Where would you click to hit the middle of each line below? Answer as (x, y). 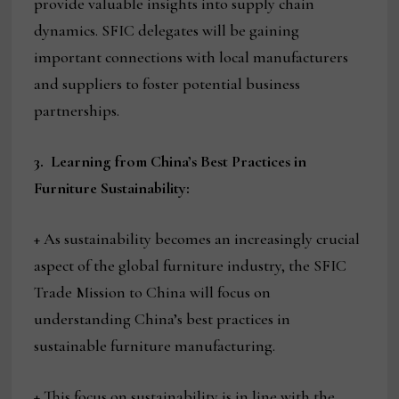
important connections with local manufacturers (191, 57)
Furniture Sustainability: (112, 188)
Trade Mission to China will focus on (153, 293)
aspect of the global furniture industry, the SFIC (191, 266)
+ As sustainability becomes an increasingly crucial (197, 239)
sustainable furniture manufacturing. (155, 346)
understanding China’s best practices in (163, 319)
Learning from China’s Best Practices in (179, 162)
